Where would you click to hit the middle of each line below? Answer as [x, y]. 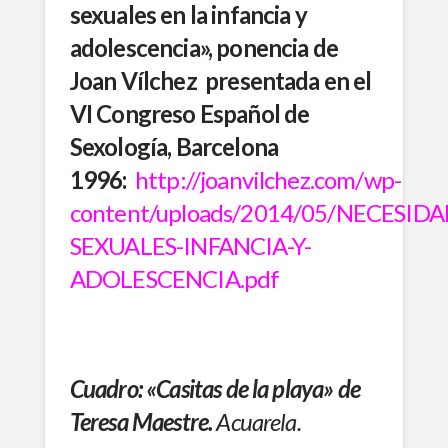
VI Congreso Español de [189, 113]
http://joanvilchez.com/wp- [268, 179]
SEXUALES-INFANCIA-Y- [190, 245]
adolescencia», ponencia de [203, 47]
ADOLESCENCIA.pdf [174, 278]
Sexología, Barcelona [173, 146]
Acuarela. [256, 421]
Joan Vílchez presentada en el [220, 80]
